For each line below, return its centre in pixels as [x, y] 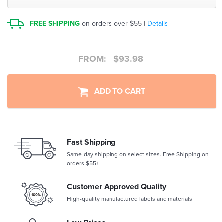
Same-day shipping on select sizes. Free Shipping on [138, 154]
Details [158, 24]
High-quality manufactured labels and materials [130, 199]
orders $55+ [83, 163]
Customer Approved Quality [116, 187]
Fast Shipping [91, 142]
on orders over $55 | [114, 24]
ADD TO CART [117, 91]
